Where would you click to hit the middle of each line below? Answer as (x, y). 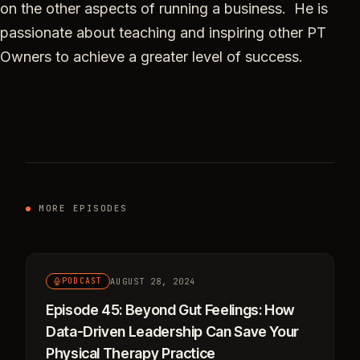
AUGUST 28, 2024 (153, 281)
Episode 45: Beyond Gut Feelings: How (170, 310)
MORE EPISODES (84, 208)
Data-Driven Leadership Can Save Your (173, 331)
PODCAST (82, 281)
